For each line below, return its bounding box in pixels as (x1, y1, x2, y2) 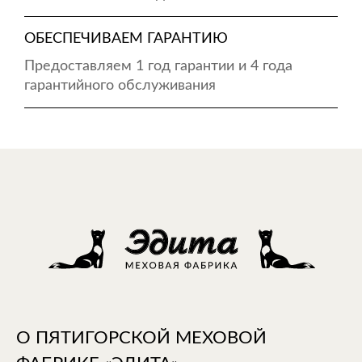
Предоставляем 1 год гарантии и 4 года (24, 59, 293, 74)
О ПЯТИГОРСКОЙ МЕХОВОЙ (16, 329, 267, 347)
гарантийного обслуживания (24, 78, 216, 93)
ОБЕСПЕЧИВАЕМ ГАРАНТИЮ (24, 32, 228, 46)
